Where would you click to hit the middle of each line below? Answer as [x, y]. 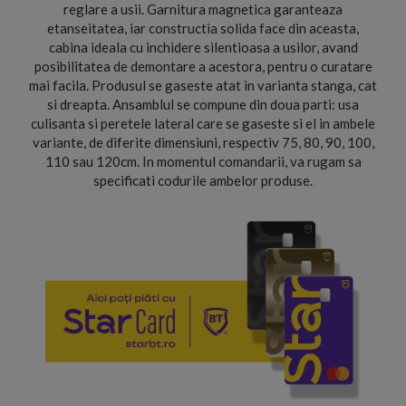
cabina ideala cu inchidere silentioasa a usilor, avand [203, 47]
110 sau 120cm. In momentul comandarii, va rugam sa [203, 161]
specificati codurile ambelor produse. [203, 180]
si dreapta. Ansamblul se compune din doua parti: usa [203, 104]
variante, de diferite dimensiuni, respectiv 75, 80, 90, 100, [203, 142]
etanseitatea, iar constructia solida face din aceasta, [203, 28]
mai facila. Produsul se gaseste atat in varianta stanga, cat [203, 85]
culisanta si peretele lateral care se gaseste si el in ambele [203, 123]
